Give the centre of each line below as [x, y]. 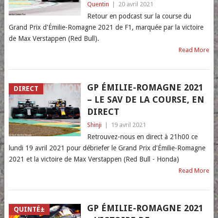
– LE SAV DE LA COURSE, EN [145, 100]
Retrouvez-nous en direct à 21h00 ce [142, 137]
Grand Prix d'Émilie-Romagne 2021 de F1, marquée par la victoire [106, 27]
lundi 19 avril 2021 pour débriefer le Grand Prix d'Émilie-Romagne [107, 148]
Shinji [94, 125]
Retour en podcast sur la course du [139, 16]
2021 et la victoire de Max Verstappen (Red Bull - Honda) [94, 159]
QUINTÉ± [29, 209]
